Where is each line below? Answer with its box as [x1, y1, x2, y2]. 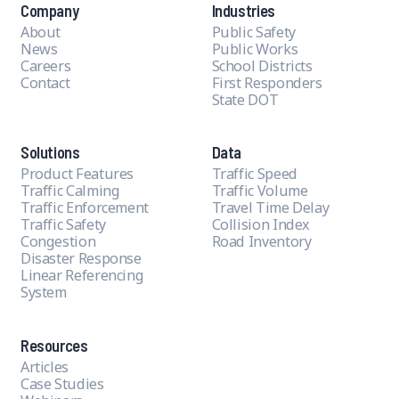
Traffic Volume [211, 181, 308, 201]
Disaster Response [20, 248, 142, 269]
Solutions [20, 142, 80, 163]
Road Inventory [211, 232, 312, 252]
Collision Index [211, 215, 311, 235]
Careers [20, 55, 71, 76]
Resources [20, 335, 88, 355]
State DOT [211, 89, 279, 110]
